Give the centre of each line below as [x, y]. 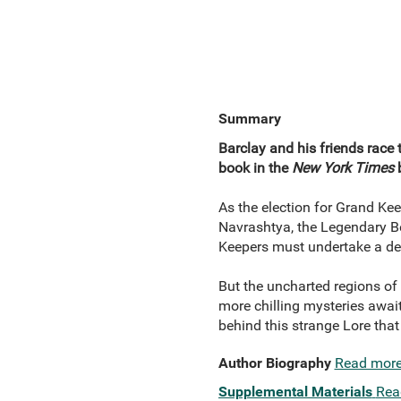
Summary [249, 119]
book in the [255, 168]
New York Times [342, 168]
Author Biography [274, 363]
